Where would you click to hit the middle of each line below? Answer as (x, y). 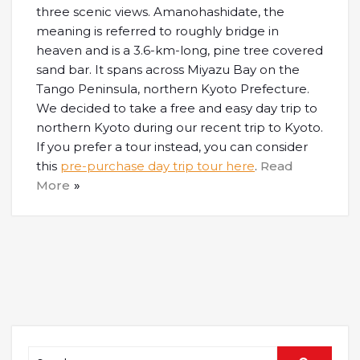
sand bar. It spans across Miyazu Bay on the (168, 70)
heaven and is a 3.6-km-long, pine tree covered (180, 51)
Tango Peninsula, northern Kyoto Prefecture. (173, 89)
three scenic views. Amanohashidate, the (160, 12)
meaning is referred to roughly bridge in (157, 31)
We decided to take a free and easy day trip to (177, 108)
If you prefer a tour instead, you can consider (172, 147)
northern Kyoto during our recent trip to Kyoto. (180, 128)
